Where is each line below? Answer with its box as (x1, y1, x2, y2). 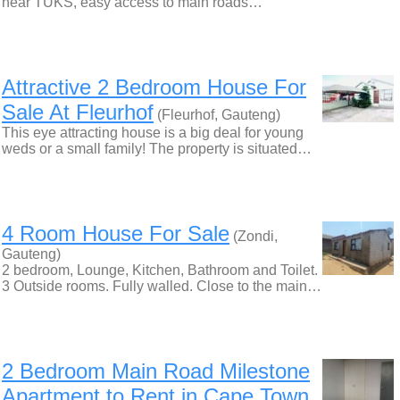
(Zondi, (229, 229, 278, 244)
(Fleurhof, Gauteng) (154, 107, 280, 122)
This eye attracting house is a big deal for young (2, 125, 304, 140)
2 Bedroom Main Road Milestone (2, 359, 310, 383)
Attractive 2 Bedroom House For (2, 75, 306, 99)
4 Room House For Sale (2, 221, 229, 246)
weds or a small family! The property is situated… (2, 141, 312, 156)
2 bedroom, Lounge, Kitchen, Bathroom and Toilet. (2, 262, 318, 278)
